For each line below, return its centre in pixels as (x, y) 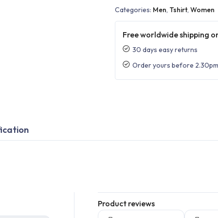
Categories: (134, 9)
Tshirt (178, 9)
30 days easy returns (165, 49)
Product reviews (126, 203)
